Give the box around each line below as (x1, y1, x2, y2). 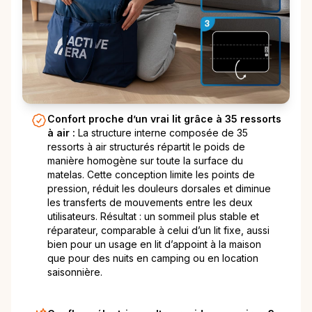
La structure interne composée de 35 (78, 127, 248, 139)
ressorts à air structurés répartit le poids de (47, 141, 245, 153)
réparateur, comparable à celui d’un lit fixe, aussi (47, 224, 270, 237)
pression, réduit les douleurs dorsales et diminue (47, 182, 271, 195)
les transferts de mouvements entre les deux (47, 196, 253, 209)
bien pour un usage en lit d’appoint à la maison (47, 238, 261, 251)
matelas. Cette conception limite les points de (47, 169, 255, 181)
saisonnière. (47, 266, 102, 279)
